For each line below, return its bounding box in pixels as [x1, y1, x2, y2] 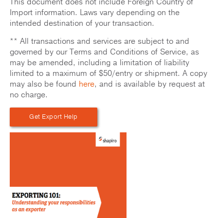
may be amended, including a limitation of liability [10, 57, 189, 69]
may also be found [10, 79, 79, 90]
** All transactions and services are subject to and [10, 36, 189, 47]
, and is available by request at [94, 79, 205, 90]
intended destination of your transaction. [10, 18, 154, 29]
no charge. [10, 90, 48, 101]
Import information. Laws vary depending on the [10, 7, 180, 18]
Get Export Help [29, 112, 78, 122]
